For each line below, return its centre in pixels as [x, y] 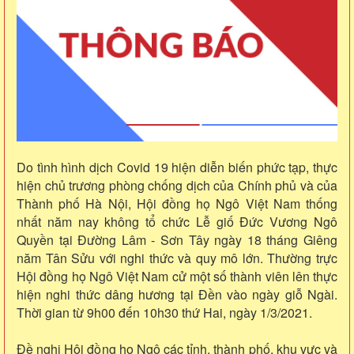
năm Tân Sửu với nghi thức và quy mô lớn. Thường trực [177, 258]
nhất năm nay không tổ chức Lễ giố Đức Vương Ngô [177, 222]
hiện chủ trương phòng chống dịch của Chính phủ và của [177, 186]
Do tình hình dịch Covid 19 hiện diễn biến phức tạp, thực [177, 168]
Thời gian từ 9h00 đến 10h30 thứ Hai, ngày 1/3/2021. [164, 313]
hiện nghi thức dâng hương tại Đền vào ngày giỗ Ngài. [177, 295]
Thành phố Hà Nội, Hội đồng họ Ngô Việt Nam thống [177, 204]
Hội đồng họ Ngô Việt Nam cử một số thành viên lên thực [177, 277]
